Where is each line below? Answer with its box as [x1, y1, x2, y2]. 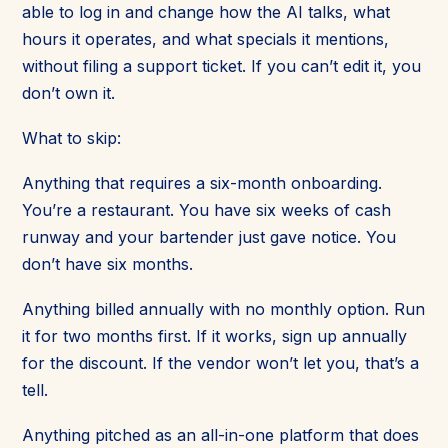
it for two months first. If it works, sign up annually [22, 325, 407, 346]
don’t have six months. [22, 253, 193, 274]
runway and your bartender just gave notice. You [22, 226, 396, 247]
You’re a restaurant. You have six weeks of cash [22, 199, 391, 220]
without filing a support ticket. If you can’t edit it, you [22, 55, 421, 76]
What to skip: [22, 127, 121, 148]
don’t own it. [22, 82, 115, 103]
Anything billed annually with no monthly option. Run [22, 298, 425, 319]
